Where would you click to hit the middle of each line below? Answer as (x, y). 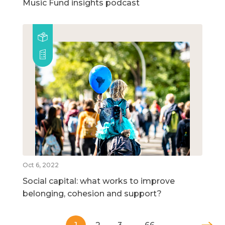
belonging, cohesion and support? (92, 193)
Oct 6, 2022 (41, 165)
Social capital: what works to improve (99, 181)
